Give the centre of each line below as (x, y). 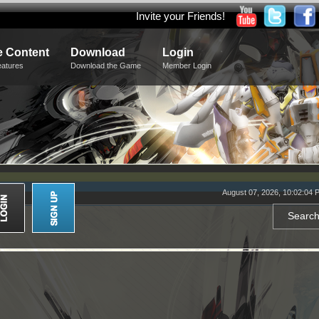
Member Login (187, 66)
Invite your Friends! (180, 16)
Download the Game (106, 66)
